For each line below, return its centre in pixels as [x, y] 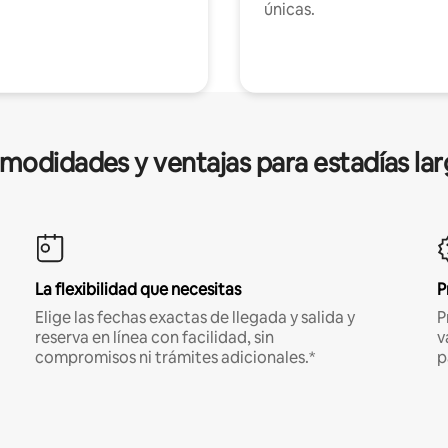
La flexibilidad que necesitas [137, 289]
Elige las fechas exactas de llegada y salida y [194, 317]
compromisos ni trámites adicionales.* [174, 357]
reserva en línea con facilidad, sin [154, 337]
